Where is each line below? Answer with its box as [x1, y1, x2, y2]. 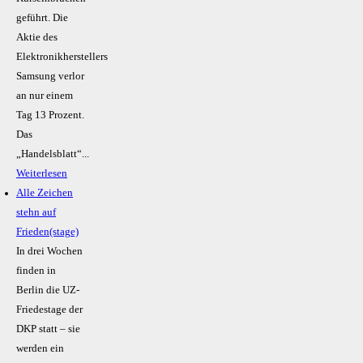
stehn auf [16, 207, 56, 219]
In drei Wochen [16, 246, 83, 258]
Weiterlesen [16, 168, 67, 180]
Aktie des [16, 32, 58, 44]
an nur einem [16, 90, 73, 102]
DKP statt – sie [16, 323, 80, 335]
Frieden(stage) [16, 226, 79, 238]
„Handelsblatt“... [16, 148, 89, 160]
